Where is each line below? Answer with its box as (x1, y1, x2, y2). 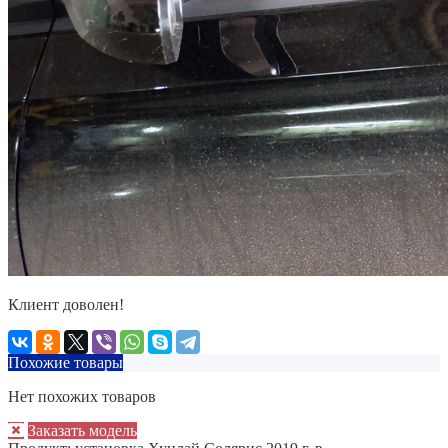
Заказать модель (28, 421, 137, 439)
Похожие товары (8, 353, 123, 371)
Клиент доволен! (8, 295, 124, 313)
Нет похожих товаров (8, 387, 156, 405)
